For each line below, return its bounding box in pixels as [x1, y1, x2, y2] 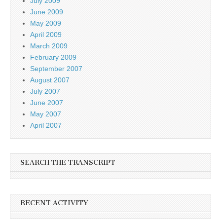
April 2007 [30, 121, 62, 130]
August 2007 [30, 76, 70, 84]
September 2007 [30, 65, 82, 73]
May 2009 [30, 19, 61, 28]
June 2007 [30, 99, 63, 107]
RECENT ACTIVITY [20, 198, 88, 207]
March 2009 [30, 42, 68, 50]
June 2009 [30, 8, 63, 16]
